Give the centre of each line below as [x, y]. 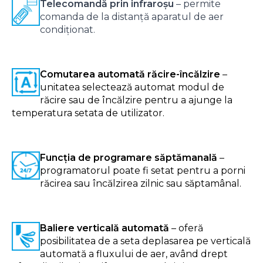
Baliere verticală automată [104, 228]
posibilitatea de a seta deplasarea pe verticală [145, 241]
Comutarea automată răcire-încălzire [130, 75]
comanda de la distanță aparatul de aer [132, 17]
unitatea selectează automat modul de [132, 87]
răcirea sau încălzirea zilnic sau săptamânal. [141, 184]
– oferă [186, 228]
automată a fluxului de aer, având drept [134, 254]
